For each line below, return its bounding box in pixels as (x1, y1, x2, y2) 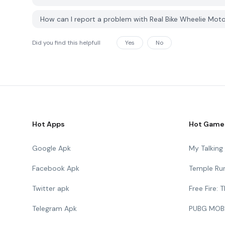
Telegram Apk (32, 204, 77, 213)
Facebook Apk (32, 164, 79, 173)
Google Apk (32, 144, 71, 153)
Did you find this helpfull (32, 39, 100, 47)
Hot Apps (32, 120, 65, 129)
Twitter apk (32, 184, 69, 193)
